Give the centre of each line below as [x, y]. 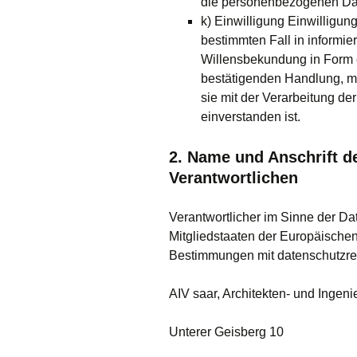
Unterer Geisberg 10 [226, 332]
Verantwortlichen [233, 178]
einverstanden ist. [251, 117]
